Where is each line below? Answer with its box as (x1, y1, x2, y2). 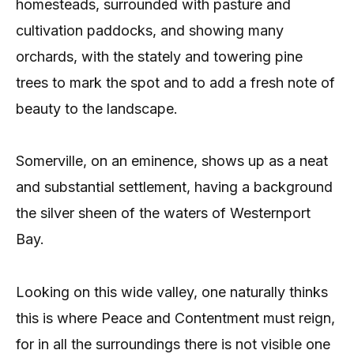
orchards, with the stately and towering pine (16, 48, 303, 66)
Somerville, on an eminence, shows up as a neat (16, 153, 328, 170)
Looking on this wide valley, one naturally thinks (16, 283, 328, 300)
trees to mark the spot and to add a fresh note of (16, 74, 335, 92)
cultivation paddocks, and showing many (16, 22, 284, 40)
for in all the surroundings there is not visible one (16, 335, 330, 352)
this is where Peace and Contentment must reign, (16, 309, 335, 326)
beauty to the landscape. (16, 100, 178, 118)
